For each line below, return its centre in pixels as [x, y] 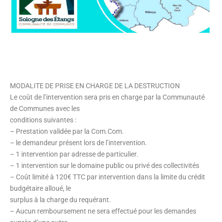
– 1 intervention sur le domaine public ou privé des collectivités [105, 166]
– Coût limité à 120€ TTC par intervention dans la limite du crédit [108, 177]
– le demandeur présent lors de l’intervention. [79, 143]
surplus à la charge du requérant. [60, 200]
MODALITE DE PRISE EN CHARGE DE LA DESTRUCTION [95, 86]
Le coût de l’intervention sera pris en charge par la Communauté [107, 97]
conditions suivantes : [43, 120]
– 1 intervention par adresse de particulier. [74, 154]
